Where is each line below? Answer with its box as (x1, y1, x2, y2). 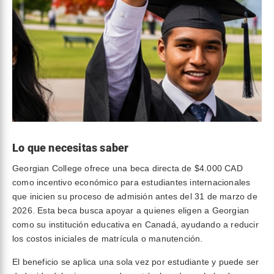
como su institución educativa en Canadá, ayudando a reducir (12, 220, 259, 229)
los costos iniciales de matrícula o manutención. (12, 234, 203, 243)
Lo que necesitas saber (12, 141, 129, 154)
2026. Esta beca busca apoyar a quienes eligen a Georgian (12, 206, 250, 215)
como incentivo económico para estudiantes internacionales (12, 177, 251, 187)
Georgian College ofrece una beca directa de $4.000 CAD (12, 163, 243, 173)
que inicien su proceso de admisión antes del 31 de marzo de (12, 191, 257, 201)
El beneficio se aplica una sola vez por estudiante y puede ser (12, 257, 259, 267)
